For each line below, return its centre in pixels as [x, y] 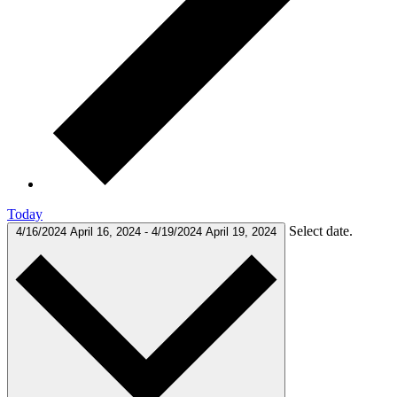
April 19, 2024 [241, 231]
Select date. [321, 230]
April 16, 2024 [107, 231]
